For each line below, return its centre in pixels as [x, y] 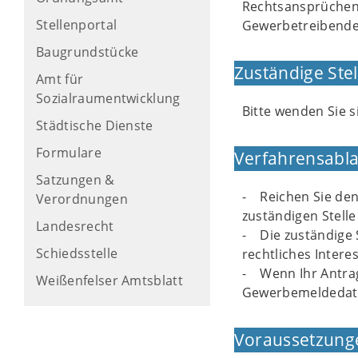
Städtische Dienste [95, 125]
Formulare [69, 153]
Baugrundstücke [88, 52]
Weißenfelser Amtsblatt [110, 280]
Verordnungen [82, 199]
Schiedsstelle [77, 253]
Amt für [60, 79]
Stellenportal [77, 25]
